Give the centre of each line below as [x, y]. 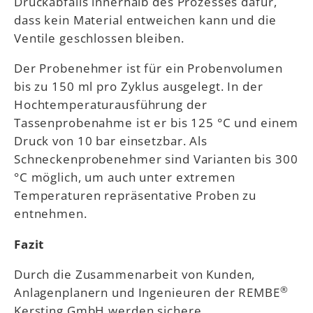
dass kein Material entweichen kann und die [145, 19]
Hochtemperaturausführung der [111, 104]
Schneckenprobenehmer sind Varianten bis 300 [156, 159]
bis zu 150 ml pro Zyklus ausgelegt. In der [139, 86]
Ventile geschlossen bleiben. [99, 37]
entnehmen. [51, 213]
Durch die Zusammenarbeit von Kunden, [135, 274]
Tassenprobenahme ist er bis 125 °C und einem [156, 123]
